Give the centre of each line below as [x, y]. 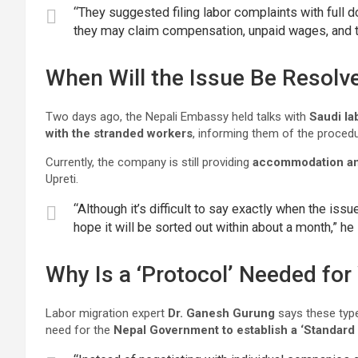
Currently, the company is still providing [149, 162]
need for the [80, 330]
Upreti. [62, 179]
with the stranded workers [119, 133]
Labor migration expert [107, 313]
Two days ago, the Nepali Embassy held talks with [177, 117]
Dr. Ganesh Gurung [221, 313]
